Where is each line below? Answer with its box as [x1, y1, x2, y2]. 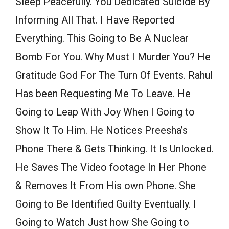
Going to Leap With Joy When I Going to [15, 106, 195, 119]
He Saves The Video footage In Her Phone [15, 161, 207, 174]
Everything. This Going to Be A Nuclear [15, 32, 189, 45]
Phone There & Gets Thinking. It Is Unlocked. [15, 143, 214, 155]
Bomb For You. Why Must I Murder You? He [15, 51, 211, 63]
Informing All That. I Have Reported [15, 14, 174, 27]
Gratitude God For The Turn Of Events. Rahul [15, 69, 213, 82]
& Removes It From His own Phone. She [15, 179, 196, 192]
